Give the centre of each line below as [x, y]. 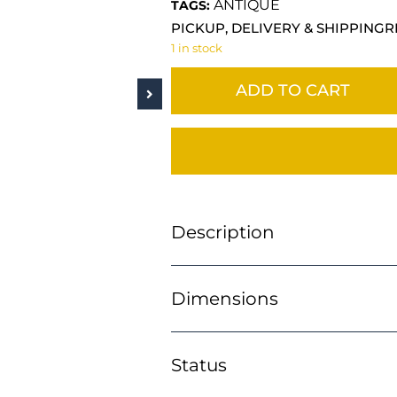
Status [198, 366]
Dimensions [224, 299]
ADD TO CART [292, 91]
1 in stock [196, 48]
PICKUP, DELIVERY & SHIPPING [277, 27]
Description [222, 233]
